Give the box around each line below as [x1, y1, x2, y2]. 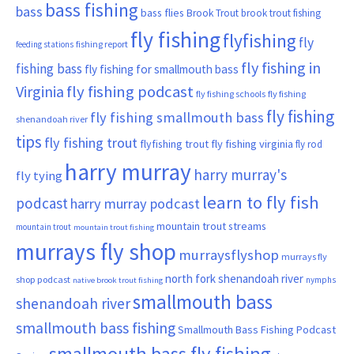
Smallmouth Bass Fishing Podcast [178, 322, 336, 337]
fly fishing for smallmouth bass [85, 61, 239, 77]
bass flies [141, 5, 184, 20]
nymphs [306, 273, 336, 285]
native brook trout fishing [73, 274, 163, 285]
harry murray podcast [70, 194, 200, 213]
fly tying [16, 167, 62, 184]
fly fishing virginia [211, 136, 293, 151]
